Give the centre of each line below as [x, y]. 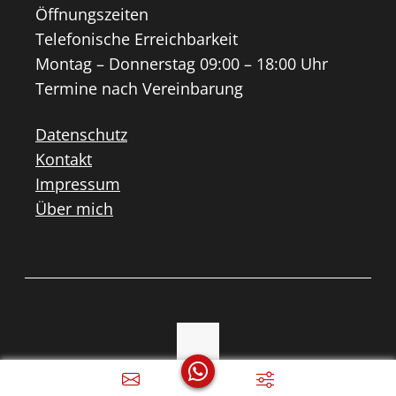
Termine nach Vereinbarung [139, 89]
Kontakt [64, 160]
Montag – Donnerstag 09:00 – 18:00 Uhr [182, 64]
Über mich [74, 209]
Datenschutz [81, 135]
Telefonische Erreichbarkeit [137, 39]
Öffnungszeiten [92, 15]
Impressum [78, 184]
